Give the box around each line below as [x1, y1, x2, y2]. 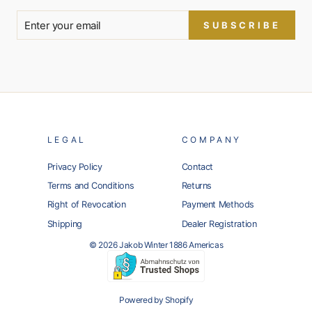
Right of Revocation [47, 199, 126, 210]
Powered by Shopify [118, 294, 194, 305]
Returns [181, 180, 212, 192]
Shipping [47, 218, 82, 229]
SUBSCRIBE [203, 19, 281, 31]
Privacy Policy [47, 162, 102, 172]
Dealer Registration [181, 218, 257, 229]
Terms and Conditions [47, 180, 134, 192]
